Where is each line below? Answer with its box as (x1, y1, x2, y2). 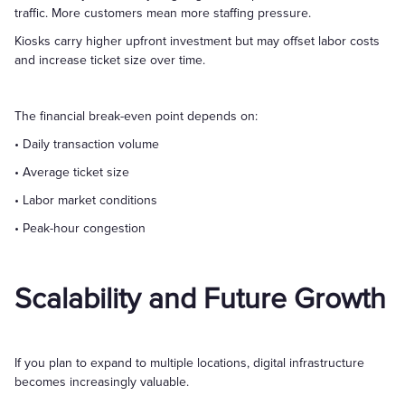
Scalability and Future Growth (14, 282, 386, 317)
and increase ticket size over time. (14, 52, 205, 68)
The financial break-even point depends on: (14, 108, 258, 124)
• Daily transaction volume (14, 137, 159, 152)
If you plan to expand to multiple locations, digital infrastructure (14, 355, 364, 371)
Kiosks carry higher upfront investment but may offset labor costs (14, 33, 380, 49)
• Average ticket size (14, 165, 129, 180)
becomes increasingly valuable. (14, 374, 189, 390)
